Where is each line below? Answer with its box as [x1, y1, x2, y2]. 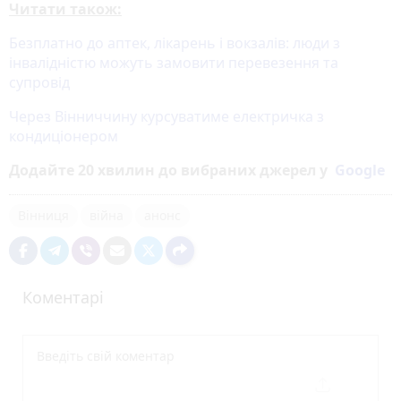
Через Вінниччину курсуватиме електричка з [9, 106, 324, 126]
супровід [9, 72, 70, 92]
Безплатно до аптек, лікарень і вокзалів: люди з [9, 32, 340, 53]
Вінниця [18, 206, 69, 224]
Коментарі [22, 286, 104, 308]
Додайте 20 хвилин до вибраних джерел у [9, 159, 335, 180]
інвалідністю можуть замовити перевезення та [9, 52, 338, 73]
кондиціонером [9, 125, 118, 146]
